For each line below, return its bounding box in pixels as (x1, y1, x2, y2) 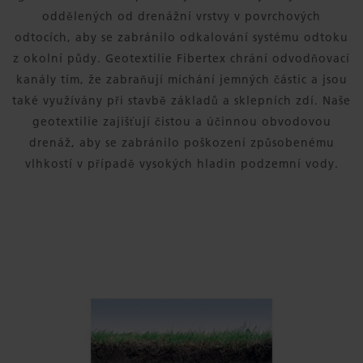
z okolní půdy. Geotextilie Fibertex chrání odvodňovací (13, 51, 350, 66)
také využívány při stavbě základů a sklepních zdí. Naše (12, 93, 351, 108)
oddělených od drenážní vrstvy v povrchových (42, 9, 321, 23)
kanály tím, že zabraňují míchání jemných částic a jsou (15, 72, 348, 87)
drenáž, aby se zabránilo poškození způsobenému (28, 135, 335, 150)
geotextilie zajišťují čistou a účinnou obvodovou (32, 114, 331, 129)
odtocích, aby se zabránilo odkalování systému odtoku (15, 30, 348, 45)
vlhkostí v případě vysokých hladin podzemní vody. (24, 156, 339, 171)
